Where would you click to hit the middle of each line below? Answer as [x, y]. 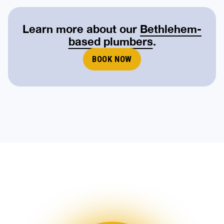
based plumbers [110, 41]
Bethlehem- [171, 29]
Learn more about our [81, 29]
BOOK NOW [112, 59]
